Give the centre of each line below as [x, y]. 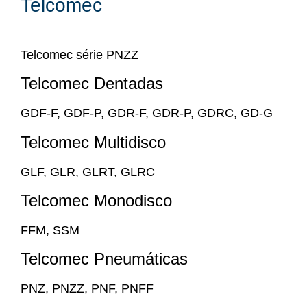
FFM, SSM [50, 230]
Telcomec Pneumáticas [104, 259]
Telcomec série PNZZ [79, 54]
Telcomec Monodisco [96, 200]
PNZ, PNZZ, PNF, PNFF [87, 289]
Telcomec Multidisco [93, 142]
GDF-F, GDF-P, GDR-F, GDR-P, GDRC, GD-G [147, 113]
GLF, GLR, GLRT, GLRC [88, 172]
